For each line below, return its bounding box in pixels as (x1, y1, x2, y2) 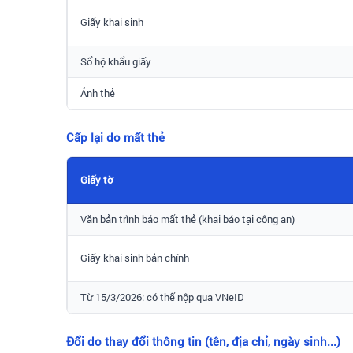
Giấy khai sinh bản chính (80, 250, 189, 265)
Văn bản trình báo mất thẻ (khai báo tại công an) (80, 211, 295, 226)
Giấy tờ (80, 172, 113, 187)
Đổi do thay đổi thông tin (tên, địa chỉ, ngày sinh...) (66, 333, 340, 349)
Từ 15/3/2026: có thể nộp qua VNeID (80, 289, 244, 304)
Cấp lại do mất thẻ (66, 129, 165, 145)
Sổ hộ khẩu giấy (80, 54, 151, 69)
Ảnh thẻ (80, 85, 115, 100)
